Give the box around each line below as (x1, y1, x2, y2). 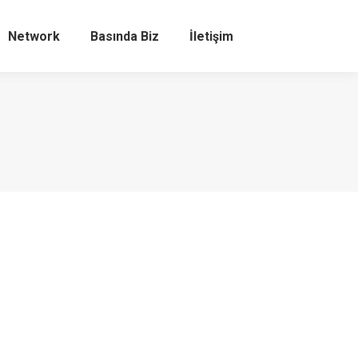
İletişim (189, 29, 233, 44)
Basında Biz (90, 29, 159, 44)
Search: (260, 38, 299, 53)
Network (8, 29, 60, 44)
